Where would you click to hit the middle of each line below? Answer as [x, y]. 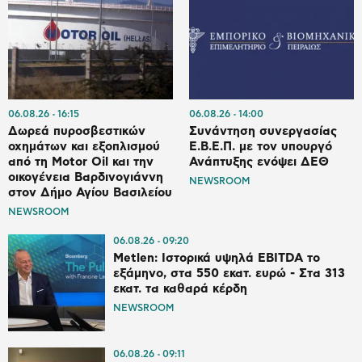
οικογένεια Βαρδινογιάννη [86, 178]
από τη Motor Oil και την [81, 162]
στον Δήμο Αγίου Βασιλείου [90, 193]
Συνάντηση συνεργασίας [263, 132]
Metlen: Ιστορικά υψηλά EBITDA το [217, 259]
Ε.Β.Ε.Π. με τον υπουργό [261, 147]
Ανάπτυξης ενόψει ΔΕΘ [259, 162]
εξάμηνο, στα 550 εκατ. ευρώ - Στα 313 [229, 274]
